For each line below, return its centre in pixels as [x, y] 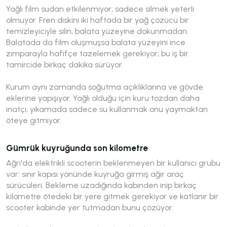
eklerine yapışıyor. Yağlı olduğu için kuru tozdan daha [103, 98]
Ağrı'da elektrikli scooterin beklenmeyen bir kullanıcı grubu [113, 163]
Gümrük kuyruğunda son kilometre [77, 148]
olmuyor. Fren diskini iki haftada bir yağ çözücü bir [98, 20]
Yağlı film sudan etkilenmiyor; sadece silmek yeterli [100, 9]
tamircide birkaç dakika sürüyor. [65, 64]
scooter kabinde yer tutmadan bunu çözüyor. [90, 207]
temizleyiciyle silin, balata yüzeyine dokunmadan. [97, 31]
